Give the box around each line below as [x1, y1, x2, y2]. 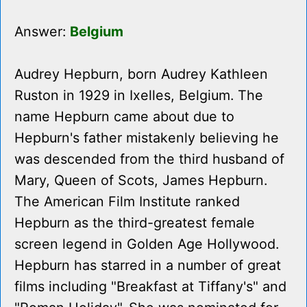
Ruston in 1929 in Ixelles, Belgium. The [14, 87, 263, 104]
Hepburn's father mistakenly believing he [14, 130, 279, 147]
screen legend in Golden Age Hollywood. [14, 236, 279, 253]
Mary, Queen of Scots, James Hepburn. [14, 172, 267, 189]
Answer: [14, 23, 70, 40]
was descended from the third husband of [14, 151, 284, 168]
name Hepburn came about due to [14, 108, 234, 125]
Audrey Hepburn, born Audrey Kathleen [14, 66, 268, 83]
